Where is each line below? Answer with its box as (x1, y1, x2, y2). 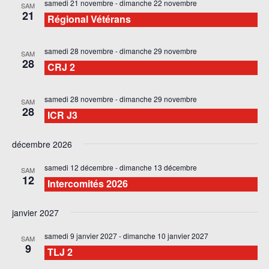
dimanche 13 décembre (119, 162, 197, 172)
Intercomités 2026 (47, 176, 128, 190)
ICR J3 (47, 107, 77, 122)
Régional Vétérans (47, 11, 131, 26)
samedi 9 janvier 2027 (44, 230, 117, 241)
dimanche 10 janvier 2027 (122, 230, 208, 241)
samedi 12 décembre (44, 162, 113, 172)
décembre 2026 (11, 138, 72, 150)
